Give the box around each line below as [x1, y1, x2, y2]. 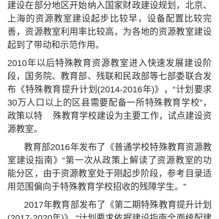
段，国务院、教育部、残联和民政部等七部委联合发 [7, 71, 212, 81]
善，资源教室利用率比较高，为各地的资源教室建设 [7, 26, 212, 37]
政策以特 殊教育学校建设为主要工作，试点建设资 [7, 110, 212, 121]
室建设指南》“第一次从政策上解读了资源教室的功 [7, 155, 212, 165]
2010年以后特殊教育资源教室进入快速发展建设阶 [7, 58, 212, 68]
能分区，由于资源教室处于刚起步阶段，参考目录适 [7, 168, 212, 178]
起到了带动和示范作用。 [7, 40, 104, 50]
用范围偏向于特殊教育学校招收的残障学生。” [7, 181, 186, 192]
